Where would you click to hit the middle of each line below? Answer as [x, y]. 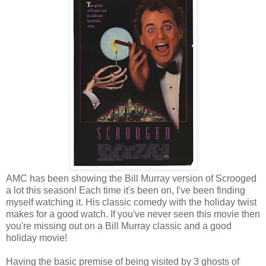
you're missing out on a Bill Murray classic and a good [119, 226]
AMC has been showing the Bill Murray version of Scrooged [131, 178]
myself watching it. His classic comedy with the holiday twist [131, 202]
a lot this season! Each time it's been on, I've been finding [126, 190]
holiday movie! [38, 237]
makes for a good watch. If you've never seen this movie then [133, 214]
